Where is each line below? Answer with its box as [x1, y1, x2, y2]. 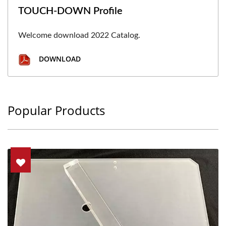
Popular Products [8, 102, 105, 119]
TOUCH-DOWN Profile [18, 6, 123, 16]
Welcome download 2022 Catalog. [18, 31, 140, 39]
